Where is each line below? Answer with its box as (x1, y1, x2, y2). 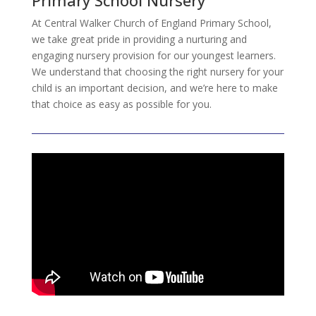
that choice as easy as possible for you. (31, 97, 212, 111)
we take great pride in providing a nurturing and (31, 32, 247, 46)
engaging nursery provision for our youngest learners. (31, 49, 276, 62)
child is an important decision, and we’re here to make (31, 81, 278, 95)
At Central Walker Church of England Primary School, (31, 16, 272, 30)
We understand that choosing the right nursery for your (31, 65, 284, 78)
